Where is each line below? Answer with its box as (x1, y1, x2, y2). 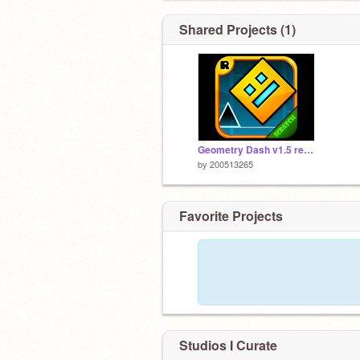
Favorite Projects (179, 206, 283, 225)
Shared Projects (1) (179, 20, 296, 39)
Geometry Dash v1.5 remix (304, 143, 313, 157)
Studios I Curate (179, 335, 277, 354)
